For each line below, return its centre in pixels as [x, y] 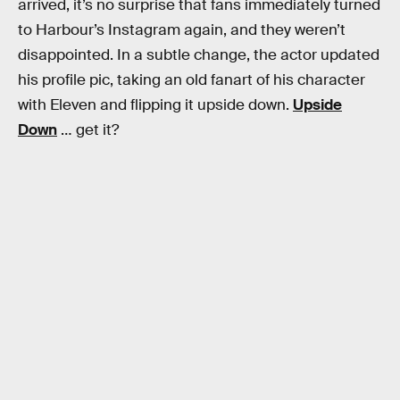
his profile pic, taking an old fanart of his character [192, 80]
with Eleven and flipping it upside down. [155, 105]
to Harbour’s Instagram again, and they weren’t [182, 30]
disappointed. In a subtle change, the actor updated [199, 55]
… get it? [88, 130]
